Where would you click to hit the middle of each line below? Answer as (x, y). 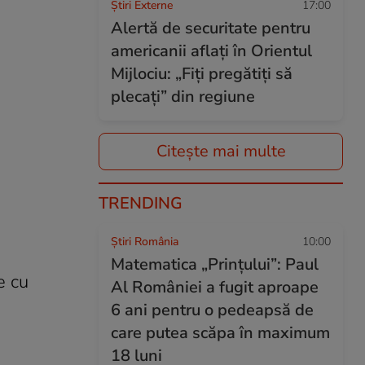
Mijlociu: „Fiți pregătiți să (202, 74)
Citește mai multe (221, 151)
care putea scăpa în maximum (220, 333)
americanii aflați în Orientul (211, 51)
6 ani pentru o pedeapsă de (212, 310)
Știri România (145, 242)
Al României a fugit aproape (215, 287)
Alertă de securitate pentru (211, 28)
